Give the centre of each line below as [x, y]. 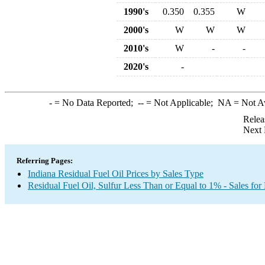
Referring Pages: [45, 161]
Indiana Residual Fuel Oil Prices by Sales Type [116, 174]
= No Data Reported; [95, 103]
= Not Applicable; [180, 103]
